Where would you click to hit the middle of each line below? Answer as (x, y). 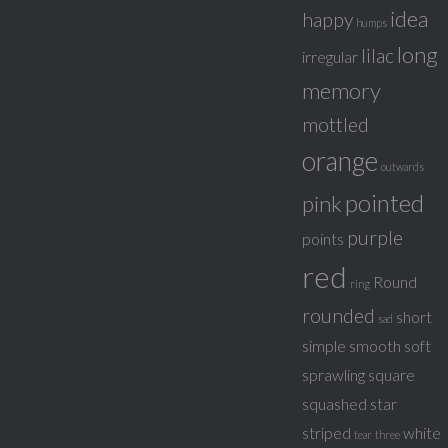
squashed (334, 403)
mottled (335, 124)
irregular (330, 56)
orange (340, 161)
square (391, 374)
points (323, 238)
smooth (375, 345)
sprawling (333, 374)
